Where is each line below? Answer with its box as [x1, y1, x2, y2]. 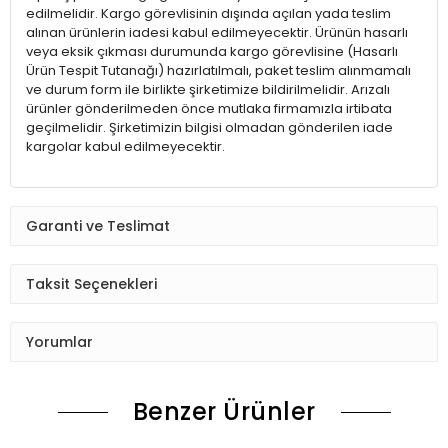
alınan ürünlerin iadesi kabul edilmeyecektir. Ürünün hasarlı [26, 23, 408, 43]
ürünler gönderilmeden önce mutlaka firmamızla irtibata [26, 99, 392, 119]
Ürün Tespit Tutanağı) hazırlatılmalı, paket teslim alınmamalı [26, 61, 411, 81]
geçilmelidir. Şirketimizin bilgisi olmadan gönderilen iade [26, 118, 393, 138]
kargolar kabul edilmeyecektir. [26, 137, 225, 157]
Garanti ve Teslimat [26, 215, 170, 236]
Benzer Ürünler [132, 395, 316, 429]
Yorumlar [26, 331, 93, 352]
